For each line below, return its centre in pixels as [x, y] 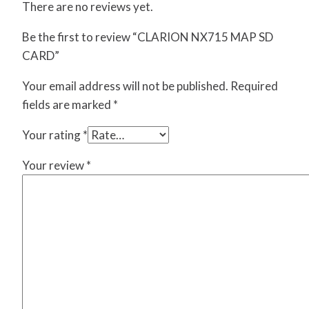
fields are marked [68, 105]
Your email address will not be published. [125, 86]
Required [254, 86]
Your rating [52, 135]
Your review [54, 166]
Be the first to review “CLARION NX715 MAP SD [148, 37]
